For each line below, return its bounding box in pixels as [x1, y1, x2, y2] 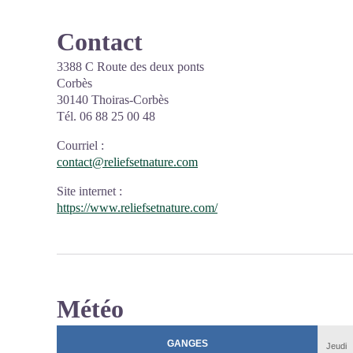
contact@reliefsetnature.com [57, 155, 198, 169]
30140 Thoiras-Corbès [57, 93, 169, 106]
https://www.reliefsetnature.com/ [57, 201, 217, 214]
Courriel [57, 139, 98, 152]
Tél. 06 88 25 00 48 [57, 110, 155, 123]
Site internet [57, 184, 116, 198]
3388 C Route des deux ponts [57, 60, 204, 73]
